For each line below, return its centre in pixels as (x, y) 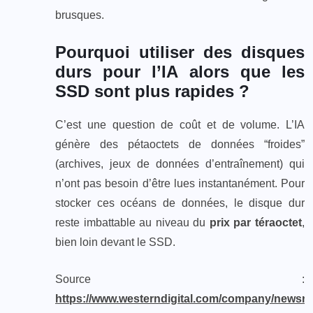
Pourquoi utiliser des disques (180, 52)
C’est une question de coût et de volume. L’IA (180, 125)
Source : (180, 279)
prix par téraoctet (256, 223)
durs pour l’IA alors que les (180, 72)
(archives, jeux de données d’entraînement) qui (180, 164)
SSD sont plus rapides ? (152, 92)
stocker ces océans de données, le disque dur (180, 203)
